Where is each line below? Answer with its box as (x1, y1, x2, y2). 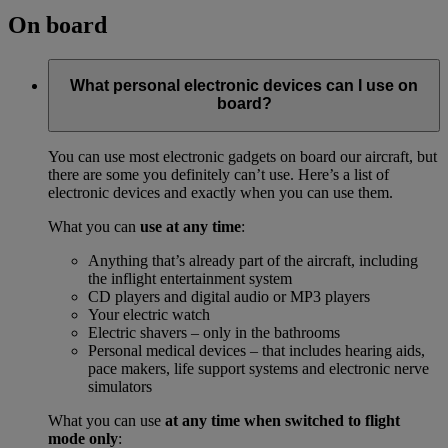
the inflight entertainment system (88, 269, 292, 287)
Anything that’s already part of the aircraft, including (88, 251, 418, 269)
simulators (88, 377, 152, 395)
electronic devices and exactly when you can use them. (48, 183, 393, 201)
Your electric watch (88, 305, 210, 323)
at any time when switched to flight (165, 411, 400, 429)
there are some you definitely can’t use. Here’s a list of (48, 165, 389, 183)
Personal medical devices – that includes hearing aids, (88, 341, 425, 359)
